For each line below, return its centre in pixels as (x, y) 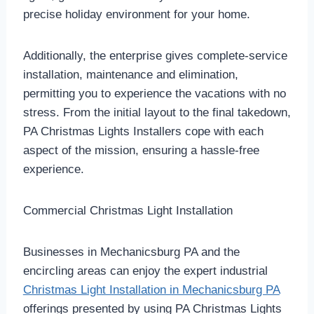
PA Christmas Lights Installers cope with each (143, 132)
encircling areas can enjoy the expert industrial (145, 271)
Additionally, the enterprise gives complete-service (155, 56)
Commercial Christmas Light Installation (128, 211)
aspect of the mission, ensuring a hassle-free (141, 151)
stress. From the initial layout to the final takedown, (157, 113)
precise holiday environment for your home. (136, 15)
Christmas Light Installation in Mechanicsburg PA (151, 290)
